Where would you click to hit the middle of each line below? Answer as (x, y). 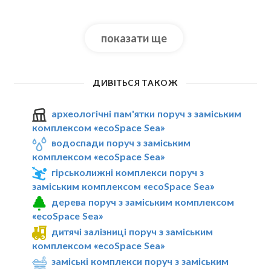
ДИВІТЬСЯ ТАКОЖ (135, 83)
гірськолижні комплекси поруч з (128, 172)
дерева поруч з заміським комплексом (143, 202)
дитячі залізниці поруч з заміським (132, 231)
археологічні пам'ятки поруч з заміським (147, 113)
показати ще (134, 38)
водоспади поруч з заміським (121, 143)
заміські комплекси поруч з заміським (140, 261)
